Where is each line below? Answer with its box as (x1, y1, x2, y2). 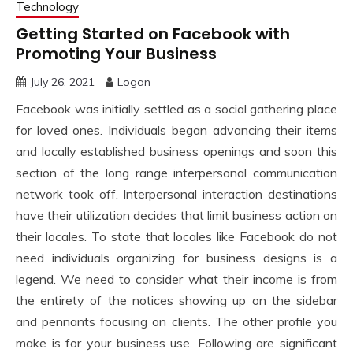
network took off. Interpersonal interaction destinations (16, 185, 337, 202)
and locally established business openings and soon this (16, 143, 337, 159)
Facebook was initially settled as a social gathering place (16, 100, 337, 117)
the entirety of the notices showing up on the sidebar (16, 292, 337, 308)
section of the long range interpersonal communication (16, 164, 337, 180)
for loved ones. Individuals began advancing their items (16, 121, 337, 138)
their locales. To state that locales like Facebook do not (16, 228, 337, 244)
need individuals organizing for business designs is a (16, 249, 337, 266)
